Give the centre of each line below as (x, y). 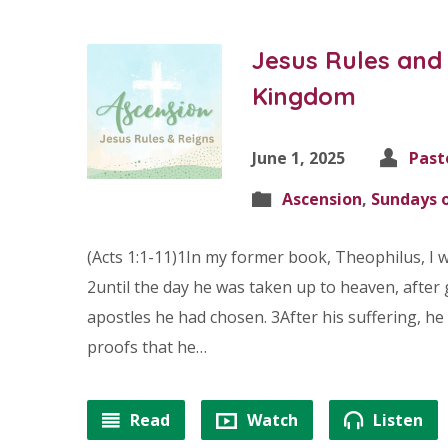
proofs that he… (147, 347)
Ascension (322, 199)
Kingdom (304, 96)
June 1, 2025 (298, 158)
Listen (396, 420)
